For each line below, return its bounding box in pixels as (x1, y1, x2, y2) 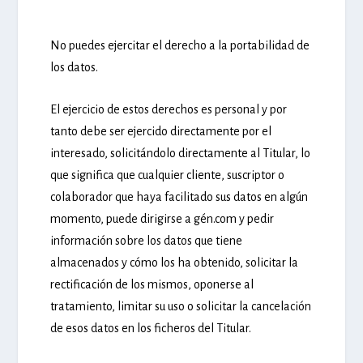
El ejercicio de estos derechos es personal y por (50, 103, 288, 117)
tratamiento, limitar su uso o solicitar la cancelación (50, 300, 312, 314)
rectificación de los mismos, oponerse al (50, 278, 254, 292)
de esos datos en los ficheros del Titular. (50, 322, 252, 335)
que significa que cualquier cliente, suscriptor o (50, 169, 285, 182)
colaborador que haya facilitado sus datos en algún (50, 190, 309, 204)
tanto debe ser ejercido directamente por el (50, 125, 272, 139)
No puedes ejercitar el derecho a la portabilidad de (50, 38, 310, 52)
